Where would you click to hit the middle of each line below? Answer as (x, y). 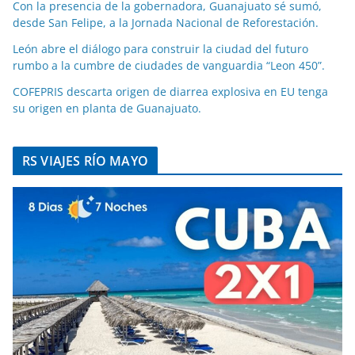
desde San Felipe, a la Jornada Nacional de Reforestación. (166, 23)
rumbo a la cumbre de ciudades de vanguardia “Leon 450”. (169, 66)
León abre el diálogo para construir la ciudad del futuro (160, 49)
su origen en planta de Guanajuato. (107, 109)
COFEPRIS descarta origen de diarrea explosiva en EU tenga (170, 92)
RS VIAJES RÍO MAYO (85, 161)
